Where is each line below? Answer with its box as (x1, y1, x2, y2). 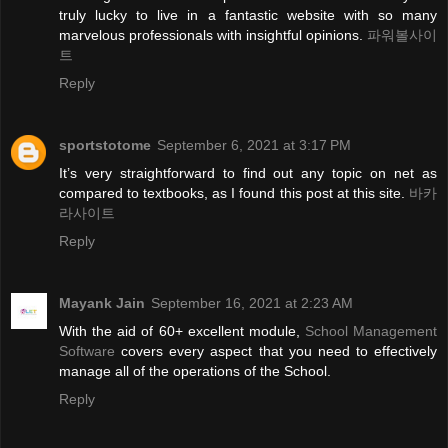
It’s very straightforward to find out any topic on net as (59, 165, 437, 182)
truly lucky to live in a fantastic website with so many (59, 7, 437, 24)
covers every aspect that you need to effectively (115, 343, 437, 360)
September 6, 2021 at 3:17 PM (157, 137, 351, 154)
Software (59, 343, 115, 360)
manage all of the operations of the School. (59, 363, 331, 380)
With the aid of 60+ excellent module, (59, 323, 305, 340)
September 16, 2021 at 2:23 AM (151, 295, 353, 312)
